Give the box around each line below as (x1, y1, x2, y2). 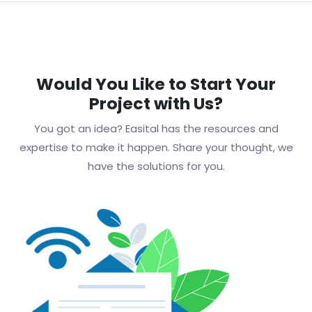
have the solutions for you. (87, 159, 225, 174)
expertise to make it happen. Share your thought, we (19, 140, 293, 155)
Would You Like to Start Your (36, 72, 276, 96)
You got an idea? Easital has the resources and (33, 121, 279, 136)
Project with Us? (89, 92, 223, 116)
